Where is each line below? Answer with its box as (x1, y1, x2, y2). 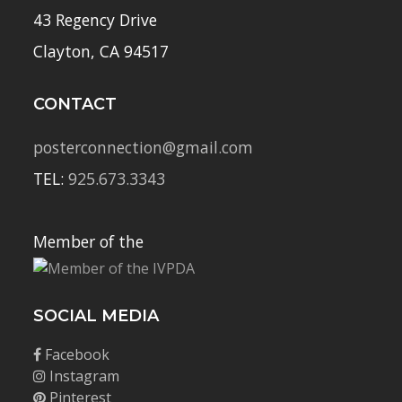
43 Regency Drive (33, 9, 158, 31)
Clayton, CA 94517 (33, 40, 170, 63)
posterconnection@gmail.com (33, 136, 254, 159)
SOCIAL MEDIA (33, 306, 160, 327)
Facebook (41, 345, 110, 365)
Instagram (46, 366, 120, 387)
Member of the (33, 231, 144, 253)
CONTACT (33, 94, 118, 115)
